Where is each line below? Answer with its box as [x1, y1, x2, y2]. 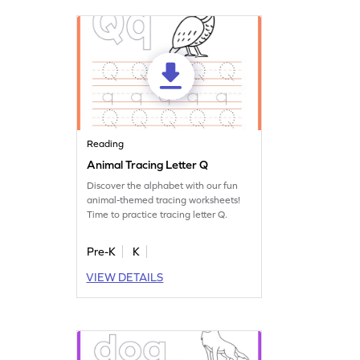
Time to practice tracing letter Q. [87, 209, 228, 221]
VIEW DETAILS [86, 271, 164, 284]
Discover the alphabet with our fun [87, 180, 239, 192]
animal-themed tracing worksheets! [87, 194, 241, 207]
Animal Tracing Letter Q [87, 158, 209, 172]
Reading [87, 138, 125, 150]
